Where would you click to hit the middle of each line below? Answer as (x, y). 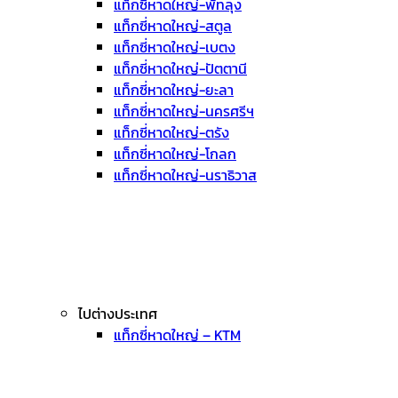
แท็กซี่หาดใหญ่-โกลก (175, 154)
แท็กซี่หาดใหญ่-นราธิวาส (185, 175)
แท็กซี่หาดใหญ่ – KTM (177, 335)
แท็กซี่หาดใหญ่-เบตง (175, 47)
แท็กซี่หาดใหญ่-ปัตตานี (180, 68)
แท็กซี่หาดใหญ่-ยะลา (174, 90)
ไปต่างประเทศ (118, 314)
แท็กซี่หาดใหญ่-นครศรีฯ (184, 111)
